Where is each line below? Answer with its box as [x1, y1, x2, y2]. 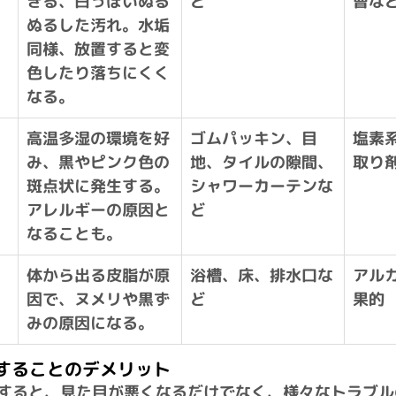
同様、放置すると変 [27, 38, 170, 61]
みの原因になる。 [27, 312, 154, 335]
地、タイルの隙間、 [190, 151, 333, 174]
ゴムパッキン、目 [190, 127, 317, 150]
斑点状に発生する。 [27, 175, 170, 198]
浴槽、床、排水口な [190, 264, 333, 287]
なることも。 [27, 223, 122, 246]
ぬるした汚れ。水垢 [27, 14, 170, 37]
